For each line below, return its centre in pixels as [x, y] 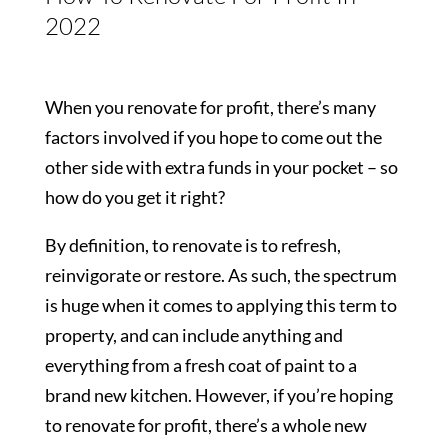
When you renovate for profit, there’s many [210, 107]
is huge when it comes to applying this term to [220, 305]
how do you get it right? [134, 197]
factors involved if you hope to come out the [213, 137]
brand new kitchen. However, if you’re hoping [218, 395]
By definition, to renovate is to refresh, [192, 245]
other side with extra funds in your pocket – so [221, 167]
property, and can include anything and [193, 335]
